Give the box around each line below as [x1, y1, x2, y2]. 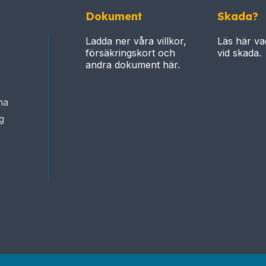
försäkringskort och [85, 47, 175, 59]
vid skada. [217, 47, 261, 59]
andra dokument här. [85, 59, 180, 71]
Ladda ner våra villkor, [85, 35, 186, 47]
